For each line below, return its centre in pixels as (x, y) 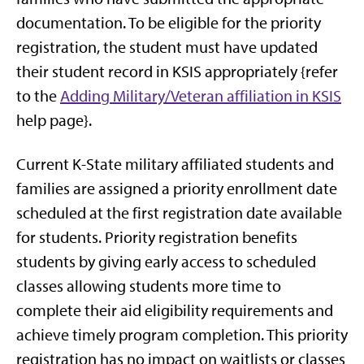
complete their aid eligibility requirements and (175, 310)
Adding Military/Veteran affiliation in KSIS (201, 96)
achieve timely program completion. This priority (182, 335)
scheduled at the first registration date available (179, 213)
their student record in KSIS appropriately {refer (177, 71)
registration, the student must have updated (167, 47)
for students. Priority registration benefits (157, 237)
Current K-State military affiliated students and (175, 164)
